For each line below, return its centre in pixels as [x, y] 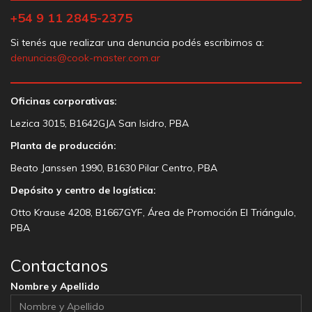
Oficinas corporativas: [64, 101]
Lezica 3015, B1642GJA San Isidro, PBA [100, 123]
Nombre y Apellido [55, 286]
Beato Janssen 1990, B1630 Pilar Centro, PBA [114, 167]
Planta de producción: [63, 145]
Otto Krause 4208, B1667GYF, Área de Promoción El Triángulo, [153, 212]
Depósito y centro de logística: [83, 190]
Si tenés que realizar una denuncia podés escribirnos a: [137, 42]
